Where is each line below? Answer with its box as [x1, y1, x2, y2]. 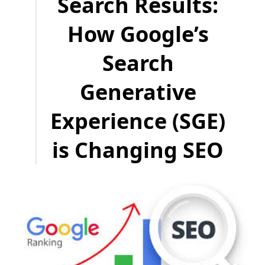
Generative [79, 77, 196, 106]
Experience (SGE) [50, 106, 225, 135]
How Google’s [67, 19, 209, 49]
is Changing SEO [52, 135, 224, 164]
